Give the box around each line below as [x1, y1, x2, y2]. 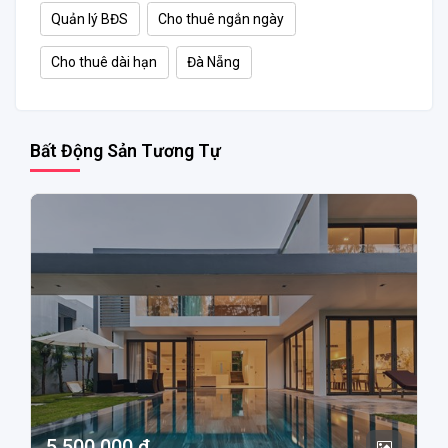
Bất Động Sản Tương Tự [30, 140, 221, 161]
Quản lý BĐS [51, 10, 129, 27]
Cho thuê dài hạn [51, 53, 158, 70]
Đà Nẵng [187, 53, 241, 70]
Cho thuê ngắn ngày [158, 10, 285, 27]
